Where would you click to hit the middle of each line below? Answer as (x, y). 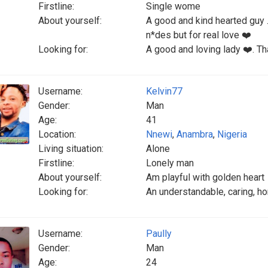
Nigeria (232, 134)
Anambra (195, 134)
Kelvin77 (164, 91)
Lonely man (170, 163)
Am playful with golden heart (205, 177)
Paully (159, 234)
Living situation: (71, 149)
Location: (57, 134)
